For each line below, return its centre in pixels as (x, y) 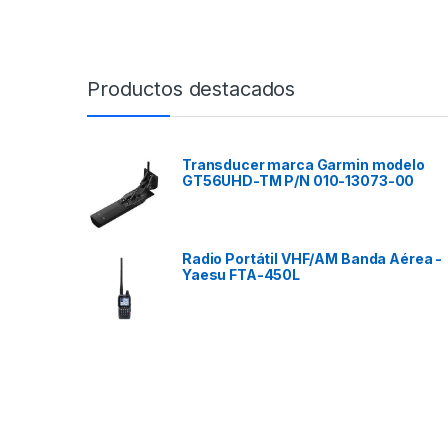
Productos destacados (191, 89)
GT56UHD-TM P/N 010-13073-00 (298, 181)
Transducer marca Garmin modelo (303, 165)
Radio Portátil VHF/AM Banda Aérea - (312, 259)
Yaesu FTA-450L (241, 275)
